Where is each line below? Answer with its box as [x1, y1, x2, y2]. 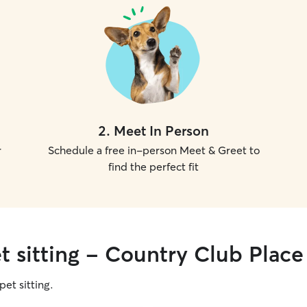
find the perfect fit [108, 160, 199, 173]
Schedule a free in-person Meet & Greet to [47, 143, 260, 157]
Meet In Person [114, 122, 209, 139]
